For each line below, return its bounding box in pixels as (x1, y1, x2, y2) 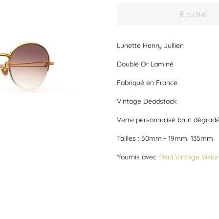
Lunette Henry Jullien (117, 41, 184, 50)
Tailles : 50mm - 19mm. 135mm (117, 134, 213, 143)
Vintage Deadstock (117, 97, 176, 106)
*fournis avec (117, 153, 158, 161)
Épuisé (180, 10, 207, 19)
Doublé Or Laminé (117, 60, 174, 68)
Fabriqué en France (117, 78, 177, 87)
